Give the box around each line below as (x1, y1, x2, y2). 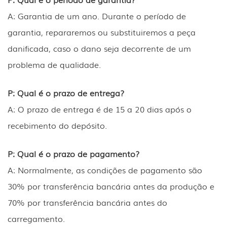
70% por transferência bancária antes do (8, 196, 167, 209)
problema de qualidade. (8, 58, 101, 71)
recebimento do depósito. (8, 119, 107, 132)
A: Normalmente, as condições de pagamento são (8, 164, 202, 176)
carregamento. (8, 212, 65, 225)
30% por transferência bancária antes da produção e (8, 180, 214, 193)
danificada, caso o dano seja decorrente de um (8, 42, 191, 55)
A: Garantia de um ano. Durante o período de (8, 10, 186, 22)
